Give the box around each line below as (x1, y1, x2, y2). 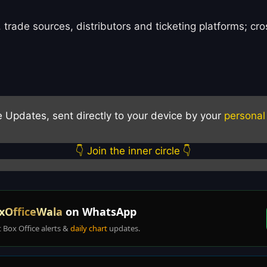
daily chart (70, 222, 107, 234)
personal (223, 110, 265, 122)
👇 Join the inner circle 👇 (76, 145, 191, 157)
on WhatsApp (63, 204, 136, 219)
